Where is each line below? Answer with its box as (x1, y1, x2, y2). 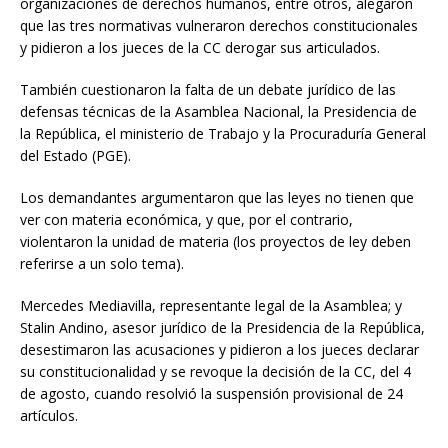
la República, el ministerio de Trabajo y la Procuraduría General (20, 124, 426, 144)
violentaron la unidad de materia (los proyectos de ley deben (20, 232, 411, 252)
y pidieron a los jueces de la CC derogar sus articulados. (20, 38, 380, 58)
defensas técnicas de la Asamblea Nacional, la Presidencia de (20, 102, 417, 122)
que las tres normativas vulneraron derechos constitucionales (20, 16, 418, 36)
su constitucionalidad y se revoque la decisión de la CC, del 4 (20, 362, 411, 382)
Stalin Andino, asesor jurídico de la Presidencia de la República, (20, 318, 425, 338)
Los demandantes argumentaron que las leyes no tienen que (20, 188, 414, 208)
